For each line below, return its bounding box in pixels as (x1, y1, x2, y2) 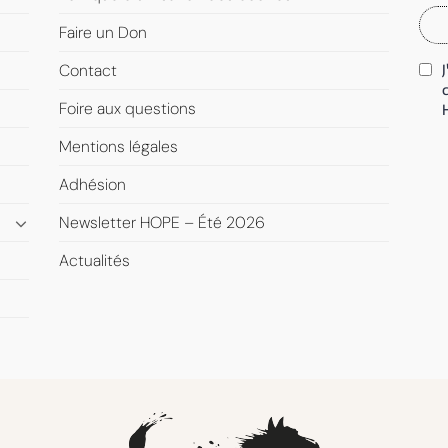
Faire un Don (59, 22, 147, 44)
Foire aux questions (59, 98, 196, 120)
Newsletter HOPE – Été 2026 (59, 212, 265, 234)
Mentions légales (59, 136, 178, 158)
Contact (59, 60, 117, 82)
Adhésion (59, 174, 126, 196)
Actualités (59, 250, 130, 272)
